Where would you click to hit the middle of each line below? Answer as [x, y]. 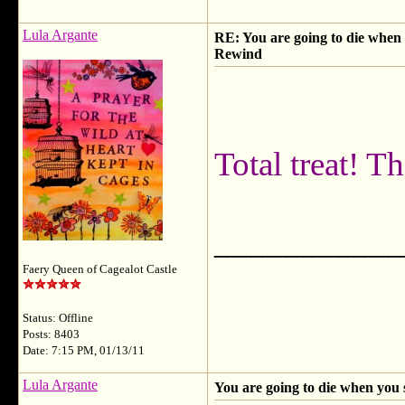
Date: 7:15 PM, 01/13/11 [84, 351]
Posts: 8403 [51, 334]
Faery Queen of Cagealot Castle [100, 269]
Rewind [238, 54]
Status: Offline [58, 318]
